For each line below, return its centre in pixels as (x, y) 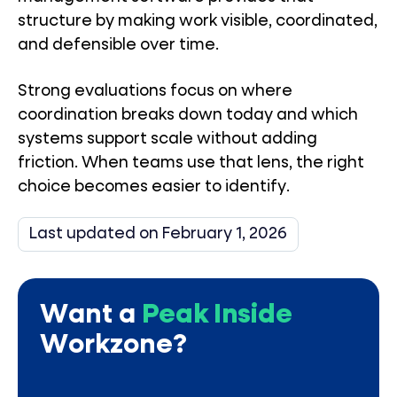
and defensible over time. (118, 45)
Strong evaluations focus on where (155, 91)
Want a (91, 315)
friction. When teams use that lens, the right (191, 163)
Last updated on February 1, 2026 (158, 234)
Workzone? (113, 346)
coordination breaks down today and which (188, 115)
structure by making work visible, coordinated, (198, 21)
